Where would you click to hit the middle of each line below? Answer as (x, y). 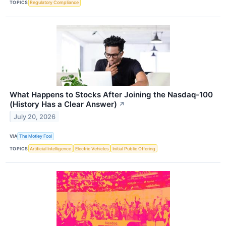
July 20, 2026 (35, 117)
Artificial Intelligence (51, 148)
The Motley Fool (36, 136)
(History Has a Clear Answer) (63, 104)
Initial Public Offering (134, 148)
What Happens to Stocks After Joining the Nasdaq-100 (111, 94)
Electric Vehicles (92, 148)
